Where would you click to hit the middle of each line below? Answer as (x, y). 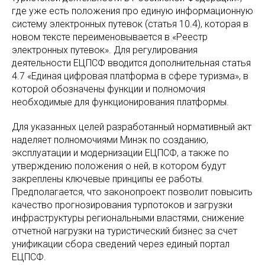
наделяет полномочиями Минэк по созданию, (110, 140)
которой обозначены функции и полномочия (109, 89)
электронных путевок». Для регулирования (105, 50)
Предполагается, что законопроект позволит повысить (132, 192)
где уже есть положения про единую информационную (132, 11)
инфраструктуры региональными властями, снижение (128, 218)
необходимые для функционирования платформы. (120, 102)
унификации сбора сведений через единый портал (121, 244)
